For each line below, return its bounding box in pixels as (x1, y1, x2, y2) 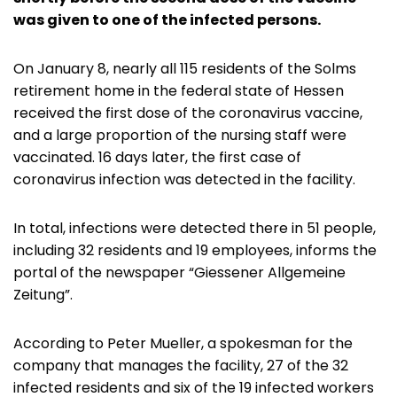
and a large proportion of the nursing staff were (13, 125, 346, 146)
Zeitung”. (13, 284, 73, 306)
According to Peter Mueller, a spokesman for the (13, 333, 353, 354)
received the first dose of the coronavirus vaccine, (13, 103, 362, 124)
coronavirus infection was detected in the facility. (13, 169, 355, 191)
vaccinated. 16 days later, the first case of (13, 147, 301, 168)
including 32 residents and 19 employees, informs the (13, 240, 377, 261)
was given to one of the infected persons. (13, 10, 321, 31)
